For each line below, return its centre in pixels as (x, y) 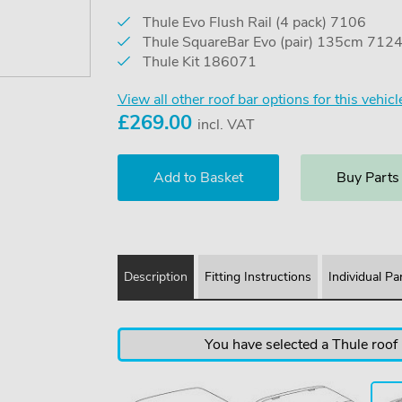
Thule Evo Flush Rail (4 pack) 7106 (252, 22)
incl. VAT (226, 125)
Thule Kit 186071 (197, 62)
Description (155, 277)
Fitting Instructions (258, 277)
